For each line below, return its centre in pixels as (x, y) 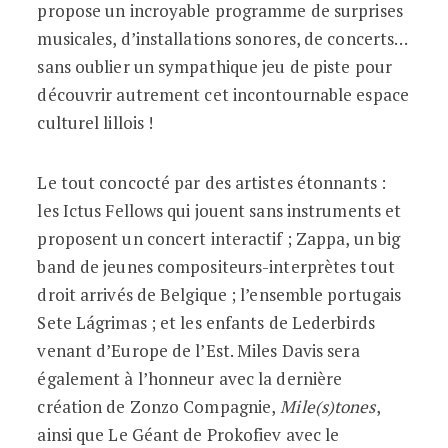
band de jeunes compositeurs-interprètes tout (216, 266)
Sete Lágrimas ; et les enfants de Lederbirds (206, 322)
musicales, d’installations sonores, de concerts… (222, 38)
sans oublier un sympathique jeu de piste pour (214, 66)
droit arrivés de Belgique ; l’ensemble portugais (219, 294)
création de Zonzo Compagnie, (157, 406)
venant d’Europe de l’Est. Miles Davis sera (198, 350)
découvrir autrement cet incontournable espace (223, 94)
